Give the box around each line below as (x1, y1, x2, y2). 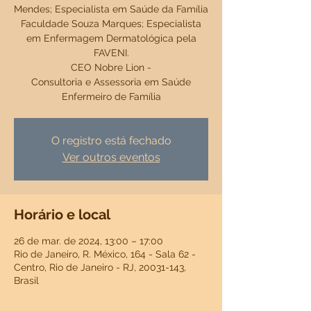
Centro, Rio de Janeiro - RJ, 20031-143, (14, 262, 186, 273)
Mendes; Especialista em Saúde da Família (14, 3, 208, 15)
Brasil (14, 275, 39, 286)
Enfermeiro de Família (61, 91, 161, 102)
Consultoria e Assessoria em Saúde (31, 76, 191, 87)
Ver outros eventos (62, 151, 160, 164)
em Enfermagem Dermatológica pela (26, 33, 196, 44)
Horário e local (14, 206, 110, 223)
